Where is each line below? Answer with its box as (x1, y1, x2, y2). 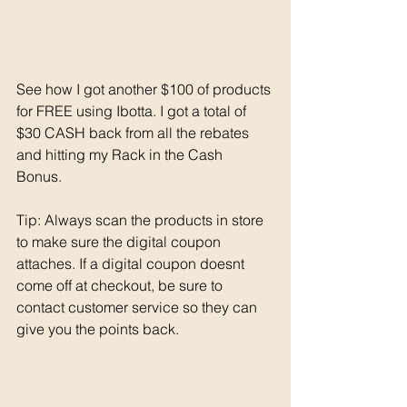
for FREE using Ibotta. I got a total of (16, 101, 250, 120)
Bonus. (16, 166, 65, 185)
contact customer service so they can (16, 297, 261, 316)
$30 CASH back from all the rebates (16, 123, 253, 142)
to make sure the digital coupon (16, 232, 224, 251)
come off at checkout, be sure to (16, 275, 226, 294)
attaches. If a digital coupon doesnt (16, 253, 248, 273)
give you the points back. (16, 319, 183, 338)
